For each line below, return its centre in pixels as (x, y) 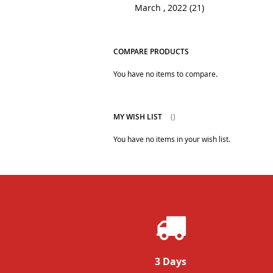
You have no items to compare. (165, 74)
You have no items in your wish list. (172, 139)
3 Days (171, 262)
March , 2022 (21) (165, 8)
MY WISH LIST (137, 117)
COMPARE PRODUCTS (151, 52)
